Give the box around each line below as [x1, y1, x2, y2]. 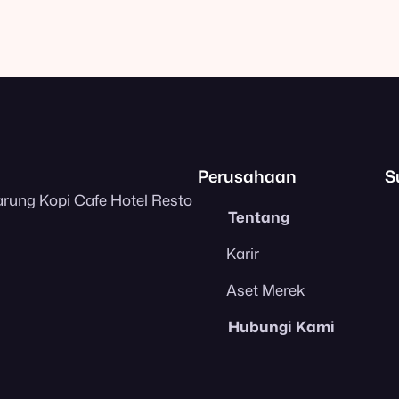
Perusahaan [198, 165, 297, 189]
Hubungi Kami [228, 315, 335, 337]
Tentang [228, 206, 289, 227]
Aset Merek [226, 279, 305, 300]
